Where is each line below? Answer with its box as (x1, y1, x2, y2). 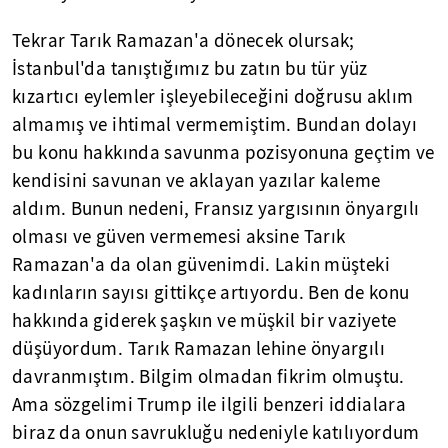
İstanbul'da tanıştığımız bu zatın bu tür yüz (12, 57, 368, 81)
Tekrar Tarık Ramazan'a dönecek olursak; (12, 29, 355, 53)
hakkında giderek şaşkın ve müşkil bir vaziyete (12, 309, 397, 333)
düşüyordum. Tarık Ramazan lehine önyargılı (12, 337, 385, 361)
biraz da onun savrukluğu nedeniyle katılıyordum (12, 421, 420, 445)
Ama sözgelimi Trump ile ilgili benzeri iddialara (12, 393, 407, 417)
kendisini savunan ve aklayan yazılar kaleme (12, 169, 381, 193)
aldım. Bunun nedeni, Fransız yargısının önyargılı (12, 197, 420, 221)
